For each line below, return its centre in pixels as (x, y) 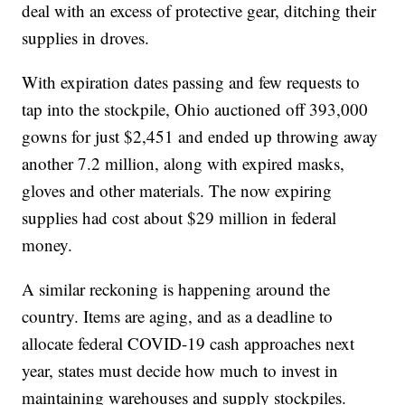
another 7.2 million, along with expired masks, (184, 164)
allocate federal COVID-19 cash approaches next (188, 344)
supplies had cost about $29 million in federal (179, 218)
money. (47, 245)
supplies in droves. (86, 38)
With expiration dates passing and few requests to (191, 82)
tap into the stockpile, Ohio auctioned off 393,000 (195, 109)
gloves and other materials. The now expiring (177, 191)
